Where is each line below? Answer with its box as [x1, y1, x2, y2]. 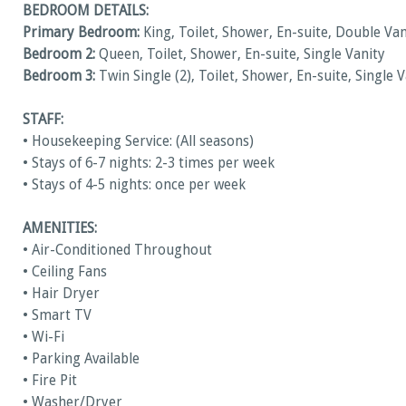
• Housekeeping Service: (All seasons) [23, 132, 254, 150]
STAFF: [23, 111, 63, 128]
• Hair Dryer [23, 285, 100, 302]
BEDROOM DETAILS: [23, 2, 149, 19]
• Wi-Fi [23, 328, 64, 345]
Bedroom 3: [23, 67, 95, 84]
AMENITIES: [23, 219, 97, 237]
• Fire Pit [23, 372, 77, 389]
